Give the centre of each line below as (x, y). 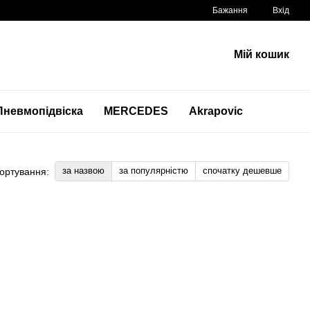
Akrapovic (216, 111)
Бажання (230, 10)
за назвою (83, 171)
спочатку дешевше (242, 171)
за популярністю (154, 171)
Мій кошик (261, 54)
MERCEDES (136, 111)
